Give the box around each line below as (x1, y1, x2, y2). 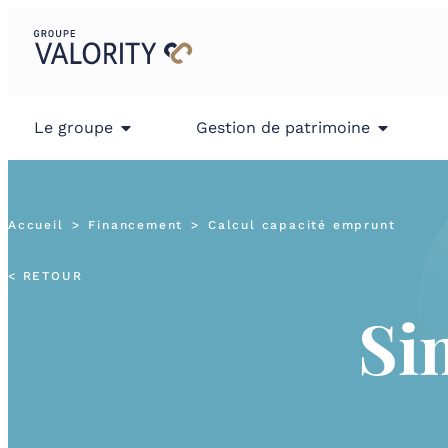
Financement (88, 218, 184, 232)
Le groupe (34, 118, 113, 137)
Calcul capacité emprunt (208, 218, 396, 232)
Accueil (8, 218, 64, 232)
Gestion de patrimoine (195, 118, 370, 137)
